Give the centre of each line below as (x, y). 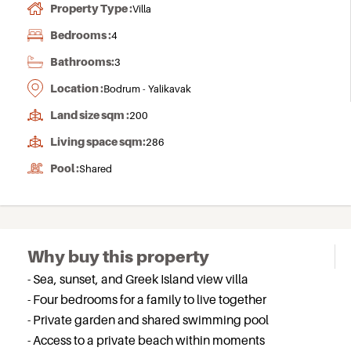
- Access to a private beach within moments (146, 340)
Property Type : (91, 8)
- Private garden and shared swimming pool (148, 320)
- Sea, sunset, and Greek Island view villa (138, 279)
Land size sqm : (90, 115)
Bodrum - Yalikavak (147, 89)
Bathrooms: (82, 62)
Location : (77, 88)
